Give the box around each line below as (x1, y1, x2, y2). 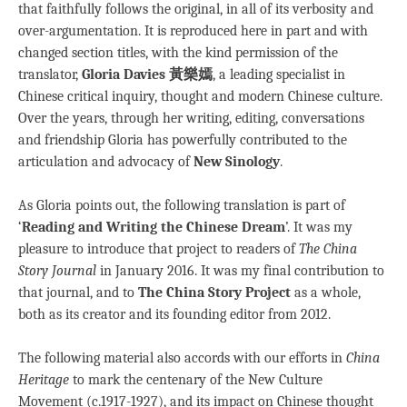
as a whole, (291, 284, 361, 302)
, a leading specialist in (213, 66, 345, 84)
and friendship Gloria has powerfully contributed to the (18, 132, 347, 149)
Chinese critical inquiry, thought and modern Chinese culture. (18, 88, 382, 105)
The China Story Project (138, 284, 291, 302)
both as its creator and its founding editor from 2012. (18, 306, 331, 323)
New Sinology (194, 154, 280, 171)
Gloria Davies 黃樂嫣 (82, 66, 213, 84)
